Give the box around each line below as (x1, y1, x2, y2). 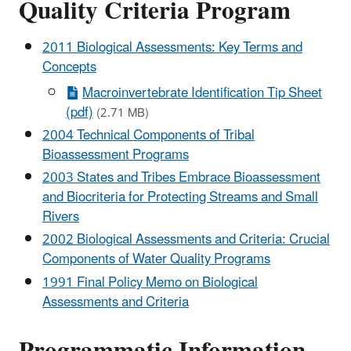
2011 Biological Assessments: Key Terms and (42, 33, 302, 62)
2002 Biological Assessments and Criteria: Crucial (42, 226, 330, 255)
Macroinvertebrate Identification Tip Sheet (82, 78, 323, 107)
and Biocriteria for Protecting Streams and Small (42, 183, 318, 212)
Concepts (42, 52, 96, 81)
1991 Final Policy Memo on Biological (42, 268, 258, 297)
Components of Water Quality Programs (42, 245, 270, 274)
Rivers (42, 203, 79, 232)
